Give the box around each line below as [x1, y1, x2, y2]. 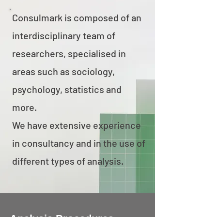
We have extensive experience [12, 119, 141, 131]
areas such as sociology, [12, 65, 115, 77]
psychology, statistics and [12, 83, 122, 95]
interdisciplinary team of [12, 30, 115, 41]
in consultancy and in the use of [12, 137, 145, 149]
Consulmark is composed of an [12, 12, 141, 23]
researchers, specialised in [12, 47, 126, 59]
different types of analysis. [12, 155, 124, 167]
